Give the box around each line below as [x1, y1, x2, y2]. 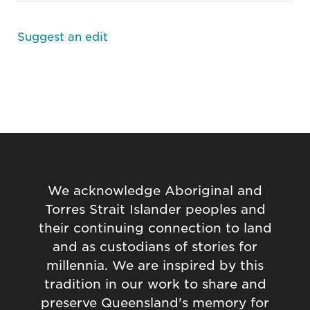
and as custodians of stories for [53, 239, 257, 255]
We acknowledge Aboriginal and [48, 183, 262, 199]
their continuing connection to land [38, 221, 272, 236]
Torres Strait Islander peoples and [44, 202, 266, 217]
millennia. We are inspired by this [46, 258, 264, 273]
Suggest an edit [17, 30, 108, 44]
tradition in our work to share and [44, 277, 266, 292]
